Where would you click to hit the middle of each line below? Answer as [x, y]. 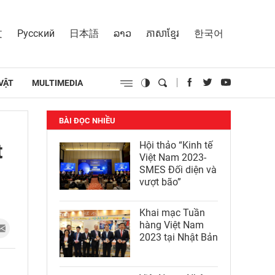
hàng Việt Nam [172, 225]
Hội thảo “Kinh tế [176, 145]
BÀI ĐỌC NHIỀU [87, 121]
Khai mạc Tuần [172, 213]
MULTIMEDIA [57, 83]
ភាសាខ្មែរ [163, 33]
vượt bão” [160, 182]
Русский [36, 33]
